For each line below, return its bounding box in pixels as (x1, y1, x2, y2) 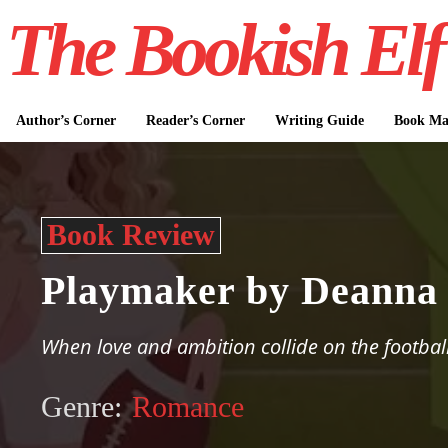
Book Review (47, 218, 216, 251)
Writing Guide (274, 113, 364, 128)
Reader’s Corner (145, 113, 245, 128)
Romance (132, 390, 245, 423)
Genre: (41, 390, 123, 423)
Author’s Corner (15, 113, 116, 128)
